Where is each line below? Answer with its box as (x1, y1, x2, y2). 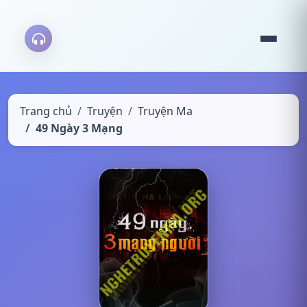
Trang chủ (20, 103, 72, 119)
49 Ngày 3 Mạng (36, 121, 123, 136)
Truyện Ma (138, 103, 193, 119)
